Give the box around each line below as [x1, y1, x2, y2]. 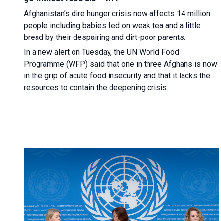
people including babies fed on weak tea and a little [24, 20, 201, 30]
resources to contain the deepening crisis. [24, 82, 168, 92]
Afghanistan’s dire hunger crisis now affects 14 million [24, 8, 210, 18]
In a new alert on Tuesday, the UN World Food [24, 47, 179, 57]
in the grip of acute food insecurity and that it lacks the [24, 71, 210, 80]
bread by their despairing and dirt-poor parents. [24, 32, 185, 42]
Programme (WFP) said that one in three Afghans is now [24, 59, 217, 69]
